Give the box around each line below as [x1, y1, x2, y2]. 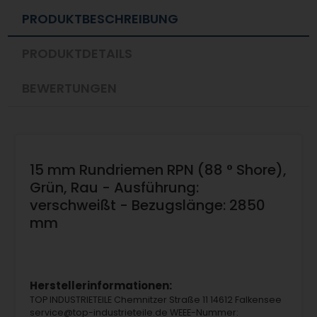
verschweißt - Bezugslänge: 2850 [29, 195, 265, 215]
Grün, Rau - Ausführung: [29, 177, 199, 197]
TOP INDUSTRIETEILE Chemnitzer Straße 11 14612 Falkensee [29, 294, 282, 306]
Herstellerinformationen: [29, 278, 172, 294]
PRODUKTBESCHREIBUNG [22, 10, 179, 28]
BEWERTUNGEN [22, 79, 117, 97]
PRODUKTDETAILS [22, 45, 133, 62]
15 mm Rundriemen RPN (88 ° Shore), [29, 159, 287, 180]
